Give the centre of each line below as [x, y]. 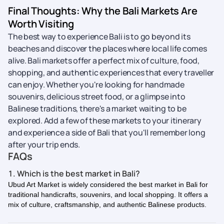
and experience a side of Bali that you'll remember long [107, 132]
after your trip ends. [44, 144]
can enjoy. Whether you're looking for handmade [96, 84]
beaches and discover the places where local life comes [107, 48]
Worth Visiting [41, 24]
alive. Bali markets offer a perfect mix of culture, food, [104, 60]
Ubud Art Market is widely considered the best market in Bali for [108, 184]
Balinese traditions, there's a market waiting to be [97, 108]
